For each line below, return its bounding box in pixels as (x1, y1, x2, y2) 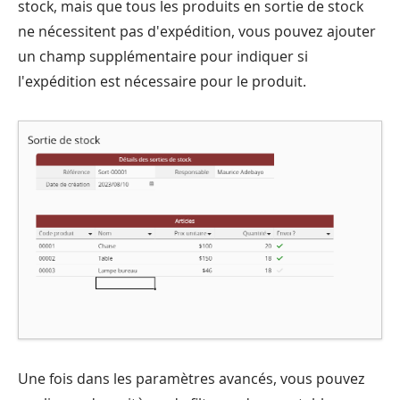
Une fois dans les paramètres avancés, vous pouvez (18, 369, 365, 389)
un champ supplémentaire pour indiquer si (18, 46, 308, 66)
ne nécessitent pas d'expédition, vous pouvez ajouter (18, 21, 376, 41)
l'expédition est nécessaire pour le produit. (18, 71, 306, 91)
